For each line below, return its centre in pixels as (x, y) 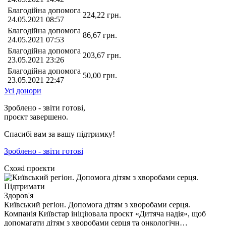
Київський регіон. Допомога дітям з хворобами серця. (97, 204)
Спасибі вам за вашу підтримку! (60, 134)
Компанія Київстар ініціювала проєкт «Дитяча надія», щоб (105, 213)
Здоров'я (19, 195)
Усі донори (23, 90)
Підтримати (24, 186)
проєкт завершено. (36, 117)
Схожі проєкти (30, 168)
